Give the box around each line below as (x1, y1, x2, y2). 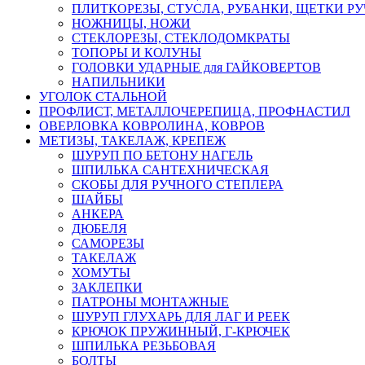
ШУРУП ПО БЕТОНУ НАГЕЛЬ (72, 147, 253, 162)
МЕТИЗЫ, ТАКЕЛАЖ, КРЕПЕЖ (39, 133, 226, 147)
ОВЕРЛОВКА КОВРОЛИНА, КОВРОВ (39, 118, 265, 133)
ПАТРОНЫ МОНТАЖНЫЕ (72, 294, 229, 309)
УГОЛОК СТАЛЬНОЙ (39, 89, 167, 103)
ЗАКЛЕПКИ (72, 279, 143, 294)
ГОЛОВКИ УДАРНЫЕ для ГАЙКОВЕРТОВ (72, 59, 321, 74)
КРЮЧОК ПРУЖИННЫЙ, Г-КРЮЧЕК (72, 323, 290, 338)
